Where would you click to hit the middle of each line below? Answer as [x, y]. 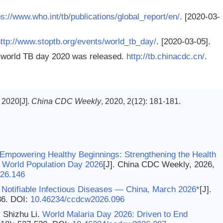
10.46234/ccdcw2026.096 [77, 199]
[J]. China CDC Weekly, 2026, [159, 165]
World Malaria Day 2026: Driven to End [115, 214]
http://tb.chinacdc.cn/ [166, 56]
